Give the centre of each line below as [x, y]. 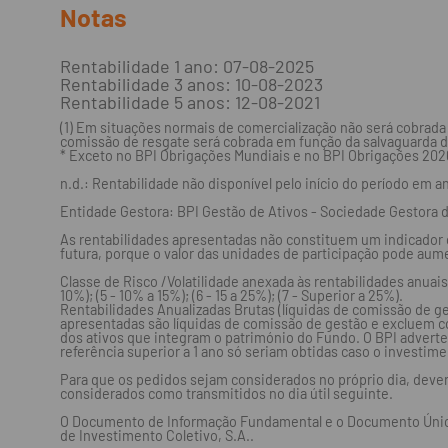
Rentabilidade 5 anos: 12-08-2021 [190, 102]
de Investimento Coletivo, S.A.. [157, 435]
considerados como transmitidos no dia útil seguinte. [226, 393]
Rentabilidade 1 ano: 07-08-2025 [187, 66]
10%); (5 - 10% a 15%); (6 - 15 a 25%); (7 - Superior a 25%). [231, 295]
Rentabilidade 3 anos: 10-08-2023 [191, 84]
